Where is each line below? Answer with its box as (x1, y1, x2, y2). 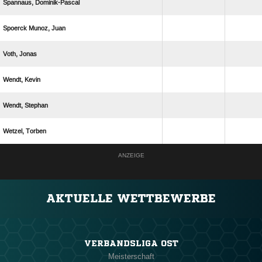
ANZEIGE (118, 152, 144, 159)
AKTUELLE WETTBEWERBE (46, 192, 216, 205)
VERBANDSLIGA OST (84, 239, 178, 248)
